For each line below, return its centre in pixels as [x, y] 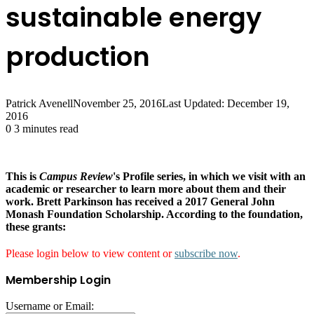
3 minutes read [45, 129]
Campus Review [76, 177]
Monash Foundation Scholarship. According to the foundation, [154, 214]
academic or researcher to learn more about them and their [146, 189]
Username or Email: [50, 306]
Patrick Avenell [39, 104]
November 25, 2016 [117, 104]
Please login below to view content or [90, 254]
